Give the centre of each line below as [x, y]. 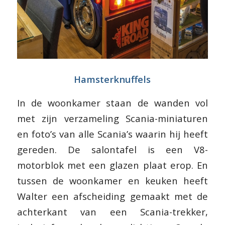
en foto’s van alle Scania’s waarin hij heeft [113, 134]
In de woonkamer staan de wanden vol [113, 103]
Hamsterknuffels [113, 79]
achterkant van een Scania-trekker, [113, 212]
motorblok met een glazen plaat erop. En [113, 165]
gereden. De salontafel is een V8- [113, 150]
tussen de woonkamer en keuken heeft [113, 181]
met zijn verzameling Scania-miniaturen [113, 119]
